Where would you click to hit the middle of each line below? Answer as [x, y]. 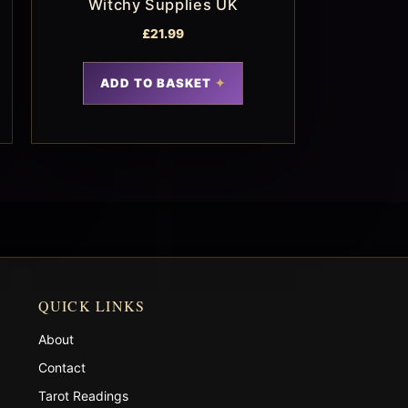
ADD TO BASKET [156, 82]
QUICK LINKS [92, 305]
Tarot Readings [83, 395]
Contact [61, 367]
